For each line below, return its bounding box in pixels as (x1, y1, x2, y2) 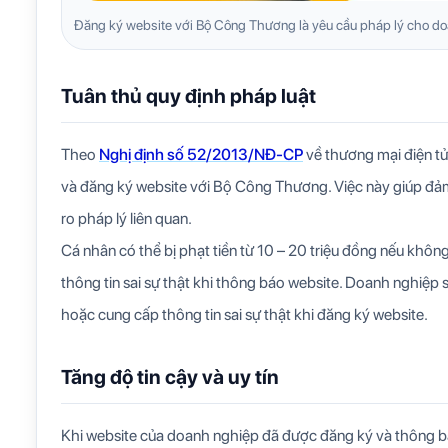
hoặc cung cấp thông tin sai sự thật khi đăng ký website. (61, 305, 428, 325)
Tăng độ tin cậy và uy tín (61, 365, 279, 390)
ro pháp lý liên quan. (61, 209, 192, 229)
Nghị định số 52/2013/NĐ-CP (99, 145, 303, 165)
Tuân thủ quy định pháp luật (61, 84, 316, 109)
